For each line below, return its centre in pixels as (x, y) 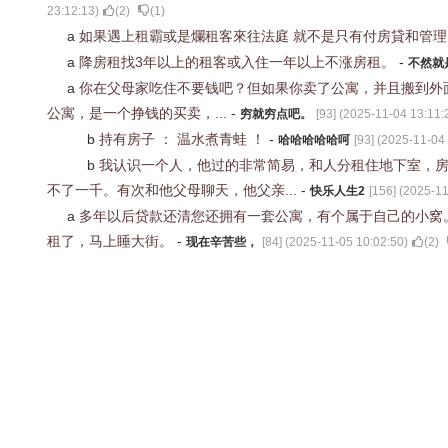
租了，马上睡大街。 (112, 241)
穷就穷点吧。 (276, 114)
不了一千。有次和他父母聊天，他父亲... (174, 190)
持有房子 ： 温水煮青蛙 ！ (184, 139)
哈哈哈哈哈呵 (314, 140)
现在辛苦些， (222, 242)
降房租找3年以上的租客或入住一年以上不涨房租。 (239, 62)
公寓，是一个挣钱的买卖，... (139, 113)
